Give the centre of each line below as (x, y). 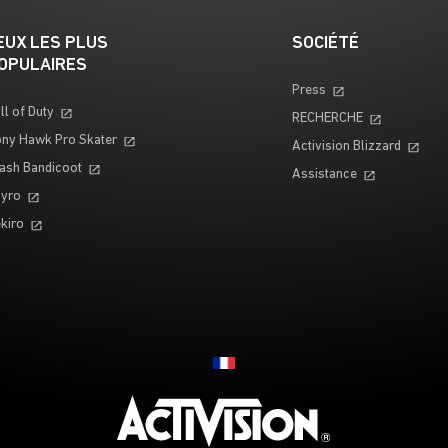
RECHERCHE (328, 118)
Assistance (325, 174)
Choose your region (271, 357)
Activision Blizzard (347, 146)
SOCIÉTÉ (326, 43)
